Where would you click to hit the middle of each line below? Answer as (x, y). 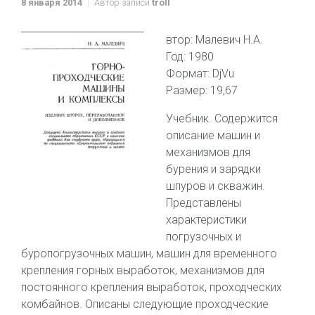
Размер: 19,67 (202, 90)
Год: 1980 (190, 57)
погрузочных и (204, 237)
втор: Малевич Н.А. (214, 40)
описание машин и (213, 135)
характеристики (206, 220)
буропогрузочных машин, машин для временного (149, 253)
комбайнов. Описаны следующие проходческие (145, 304)
